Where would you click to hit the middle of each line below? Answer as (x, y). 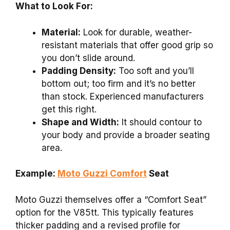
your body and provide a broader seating (126, 135)
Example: (36, 174)
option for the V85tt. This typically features (104, 212)
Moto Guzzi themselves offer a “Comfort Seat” (111, 199)
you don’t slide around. (88, 58)
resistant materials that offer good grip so (127, 45)
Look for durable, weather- (136, 32)
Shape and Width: (80, 122)
